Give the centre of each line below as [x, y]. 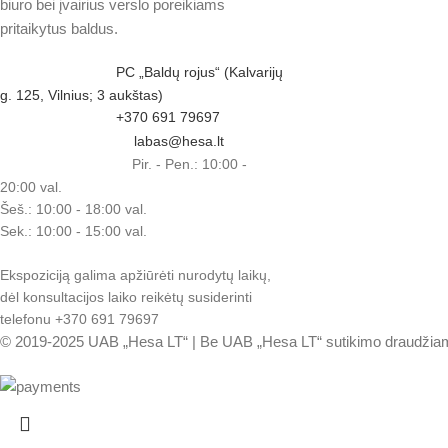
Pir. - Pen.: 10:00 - [189, 163]
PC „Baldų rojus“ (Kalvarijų [199, 72]
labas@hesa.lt [179, 140]
